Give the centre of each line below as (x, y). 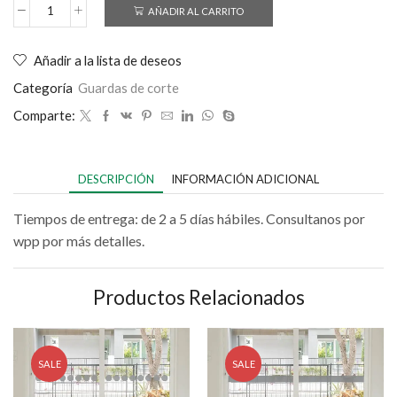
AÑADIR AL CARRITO (196, 11)
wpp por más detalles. (79, 241)
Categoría (44, 88)
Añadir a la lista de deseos (108, 61)
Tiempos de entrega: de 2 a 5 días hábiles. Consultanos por (189, 219)
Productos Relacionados (198, 297)
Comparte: (44, 116)
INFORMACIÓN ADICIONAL (245, 179)
